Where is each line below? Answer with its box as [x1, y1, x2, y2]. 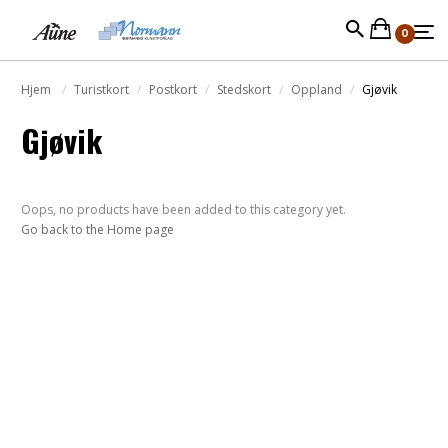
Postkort [149, 81, 197, 98]
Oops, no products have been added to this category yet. [21, 201, 346, 218]
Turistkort [74, 81, 129, 98]
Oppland [291, 81, 342, 98]
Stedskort [217, 81, 271, 98]
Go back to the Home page [21, 221, 174, 238]
